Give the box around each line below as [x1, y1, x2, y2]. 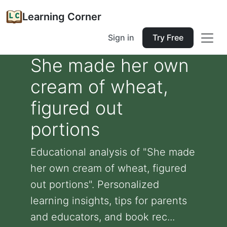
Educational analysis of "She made [30, 146, 195, 158]
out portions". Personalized [30, 178, 159, 191]
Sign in [108, 32, 134, 43]
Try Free [153, 32, 183, 43]
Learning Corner [22, 11, 101, 23]
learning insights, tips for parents [30, 195, 187, 207]
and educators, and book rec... [30, 211, 175, 223]
